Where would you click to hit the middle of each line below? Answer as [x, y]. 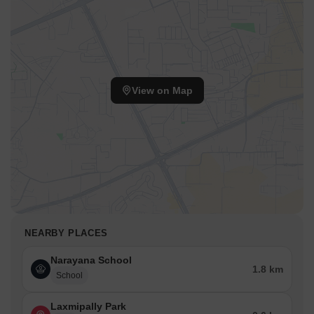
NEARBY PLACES [66, 233]
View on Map [162, 91]
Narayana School [91, 260]
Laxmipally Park [88, 307]
